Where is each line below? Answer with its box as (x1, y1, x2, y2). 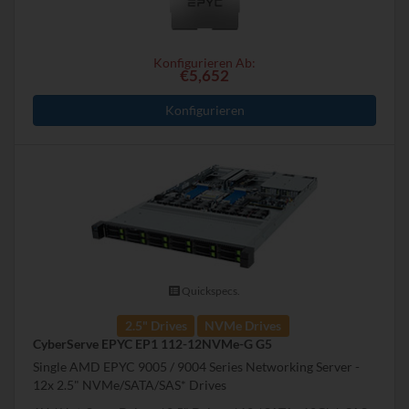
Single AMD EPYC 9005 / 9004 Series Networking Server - (33, 358, 360, 374)
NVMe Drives (204, 317, 282, 333)
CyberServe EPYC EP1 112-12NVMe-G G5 (33, 335, 272, 351)
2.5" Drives (124, 317, 187, 333)
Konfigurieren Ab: (153, 54, 256, 70)
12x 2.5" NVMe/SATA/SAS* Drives (33, 376, 226, 393)
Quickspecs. (180, 283, 240, 298)
